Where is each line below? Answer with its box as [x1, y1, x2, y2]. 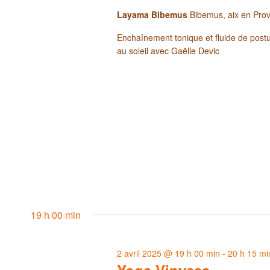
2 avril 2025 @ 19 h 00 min [117, 247, 221, 260]
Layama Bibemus [117, 8, 190, 20]
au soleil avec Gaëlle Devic [117, 44, 220, 57]
